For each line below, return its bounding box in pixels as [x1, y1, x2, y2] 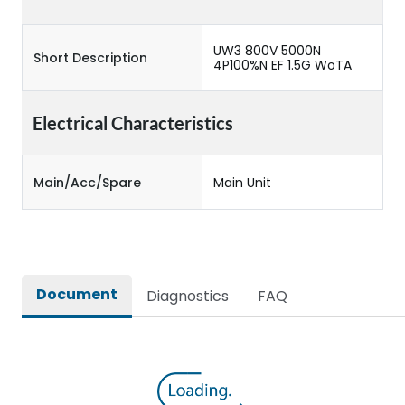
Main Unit [213, 173, 271, 192]
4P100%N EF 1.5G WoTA [213, 56, 352, 74]
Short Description [33, 49, 147, 67]
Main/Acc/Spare [33, 173, 141, 192]
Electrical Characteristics [33, 112, 233, 134]
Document [36, 284, 118, 305]
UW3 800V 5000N [213, 42, 321, 60]
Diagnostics [146, 286, 229, 306]
